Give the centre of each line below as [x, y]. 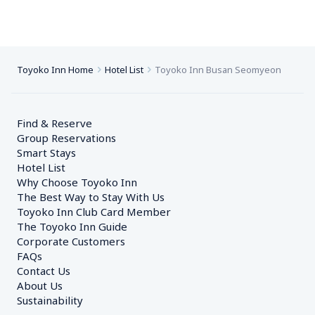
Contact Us [44, 271]
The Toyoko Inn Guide [72, 226]
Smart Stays [46, 153]
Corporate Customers [76, 241]
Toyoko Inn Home [55, 70]
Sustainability [50, 300]
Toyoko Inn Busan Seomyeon [218, 70]
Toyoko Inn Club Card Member [94, 212]
